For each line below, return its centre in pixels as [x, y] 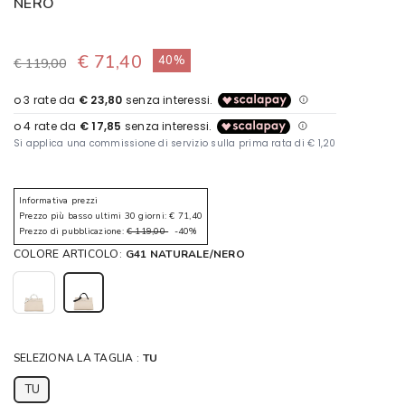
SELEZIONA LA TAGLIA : [77, 358]
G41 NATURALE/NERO [185, 254]
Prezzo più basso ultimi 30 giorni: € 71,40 [111, 216]
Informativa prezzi [59, 200]
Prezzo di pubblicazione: [73, 231]
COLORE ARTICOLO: [68, 254]
